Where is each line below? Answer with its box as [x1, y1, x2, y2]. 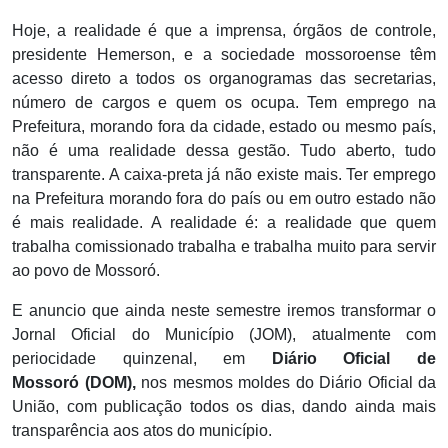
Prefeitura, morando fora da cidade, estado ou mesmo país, [12, 118, 436, 136]
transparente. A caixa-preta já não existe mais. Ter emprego [12, 166, 436, 184]
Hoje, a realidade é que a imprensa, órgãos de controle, [12, 22, 436, 40]
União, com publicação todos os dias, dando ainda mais [12, 398, 436, 416]
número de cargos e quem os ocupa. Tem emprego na [12, 94, 436, 112]
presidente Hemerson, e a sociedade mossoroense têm [12, 46, 436, 64]
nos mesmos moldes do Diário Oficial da [135, 374, 436, 392]
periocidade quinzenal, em [12, 350, 272, 368]
